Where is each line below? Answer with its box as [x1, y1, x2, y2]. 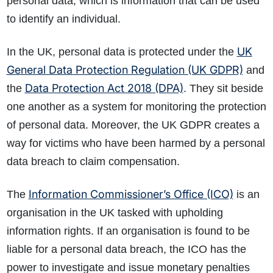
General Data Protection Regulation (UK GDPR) [6, 63, 243, 77]
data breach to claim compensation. [6, 155, 180, 168]
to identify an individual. [6, 13, 121, 26]
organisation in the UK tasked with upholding [6, 207, 223, 219]
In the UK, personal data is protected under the [6, 46, 237, 58]
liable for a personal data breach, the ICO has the [6, 243, 246, 256]
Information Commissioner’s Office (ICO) [28, 188, 233, 201]
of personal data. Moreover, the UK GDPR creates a [6, 119, 260, 132]
